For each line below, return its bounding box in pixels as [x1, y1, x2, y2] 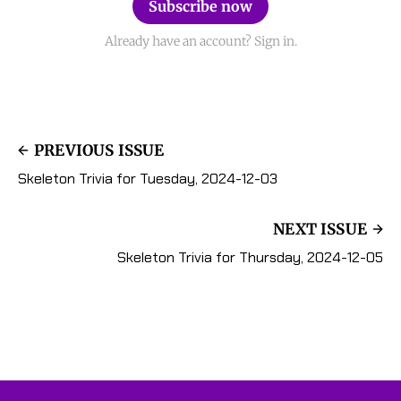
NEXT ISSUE [273, 219, 367, 240]
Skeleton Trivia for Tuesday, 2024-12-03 [18, 169, 277, 189]
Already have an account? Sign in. [104, 33, 297, 50]
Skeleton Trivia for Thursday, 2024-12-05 [117, 248, 383, 268]
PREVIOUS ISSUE [34, 141, 165, 161]
